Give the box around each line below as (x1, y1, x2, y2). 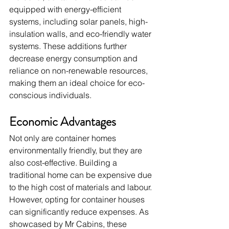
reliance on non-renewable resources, (9, 65, 150, 76)
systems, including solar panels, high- (9, 16, 148, 27)
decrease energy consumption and (9, 53, 140, 64)
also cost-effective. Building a (9, 157, 119, 168)
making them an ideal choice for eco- (9, 78, 145, 88)
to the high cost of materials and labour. (9, 182, 154, 193)
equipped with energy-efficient (9, 4, 123, 15)
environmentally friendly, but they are (9, 145, 144, 156)
